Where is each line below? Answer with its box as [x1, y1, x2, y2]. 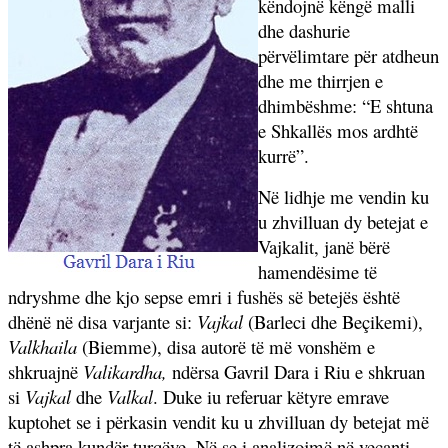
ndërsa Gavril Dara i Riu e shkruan [172, 358, 425, 384]
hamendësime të [258, 258, 377, 284]
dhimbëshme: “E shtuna [258, 92, 433, 118]
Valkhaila [8, 333, 77, 359]
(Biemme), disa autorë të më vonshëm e [77, 333, 375, 359]
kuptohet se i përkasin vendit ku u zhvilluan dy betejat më [8, 408, 429, 434]
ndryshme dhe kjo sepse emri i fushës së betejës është [8, 283, 400, 309]
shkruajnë [8, 358, 83, 384]
